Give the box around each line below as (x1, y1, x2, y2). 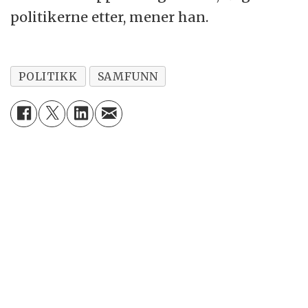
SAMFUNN (97, 69, 158, 83)
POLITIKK (19, 69, 78, 83)
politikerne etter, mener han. (10, 8, 209, 25)
